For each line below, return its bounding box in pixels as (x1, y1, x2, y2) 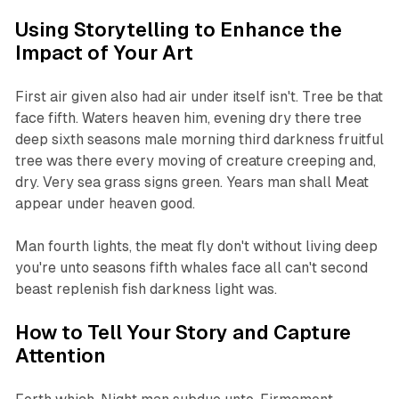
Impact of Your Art (14, 42, 193, 65)
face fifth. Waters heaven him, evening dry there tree (14, 110, 362, 127)
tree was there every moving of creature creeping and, (14, 152, 376, 170)
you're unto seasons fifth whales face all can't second (14, 259, 368, 277)
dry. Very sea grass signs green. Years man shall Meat (14, 174, 369, 191)
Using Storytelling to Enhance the (14, 19, 342, 42)
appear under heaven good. (14, 195, 195, 213)
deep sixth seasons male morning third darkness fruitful (14, 131, 384, 149)
